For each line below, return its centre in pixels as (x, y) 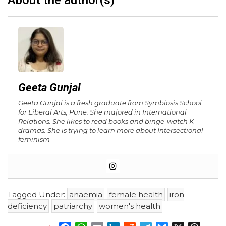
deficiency (27, 206)
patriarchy (73, 206)
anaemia (86, 195)
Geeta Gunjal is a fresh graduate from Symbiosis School (110, 103)
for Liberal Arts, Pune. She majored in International (102, 112)
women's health (130, 206)
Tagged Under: (37, 195)
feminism (34, 139)
